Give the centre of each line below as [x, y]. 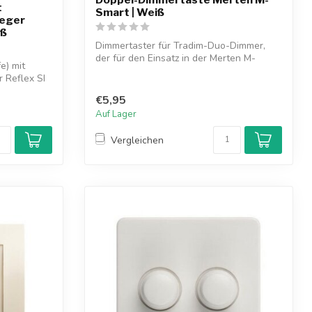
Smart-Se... [120, 70]
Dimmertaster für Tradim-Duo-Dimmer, [180, 45]
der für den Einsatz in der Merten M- [175, 58]
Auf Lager [116, 115]
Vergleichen [137, 140]
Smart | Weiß [130, 12]
